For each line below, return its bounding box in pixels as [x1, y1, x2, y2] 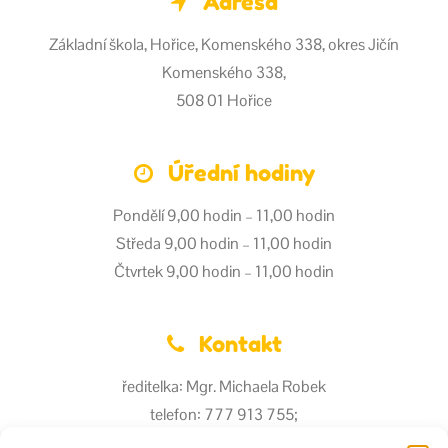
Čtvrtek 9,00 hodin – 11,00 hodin [114, 261, 334, 282]
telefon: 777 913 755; [150, 404, 298, 425]
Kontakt [198, 331, 282, 357]
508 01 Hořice [176, 90, 272, 111]
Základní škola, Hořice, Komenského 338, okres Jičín [49, 34, 399, 55]
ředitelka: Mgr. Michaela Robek [122, 376, 326, 397]
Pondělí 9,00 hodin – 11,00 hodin [113, 205, 335, 226]
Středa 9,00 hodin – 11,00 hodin [116, 233, 332, 254]
